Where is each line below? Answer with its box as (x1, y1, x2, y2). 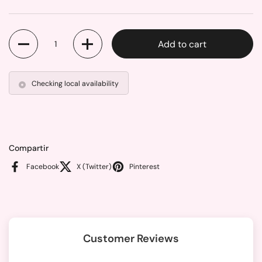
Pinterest (129, 161, 160, 171)
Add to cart (158, 37, 207, 50)
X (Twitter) (77, 161, 112, 171)
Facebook (26, 161, 59, 171)
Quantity (9, 30, 38, 39)
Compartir (9, 143, 49, 153)
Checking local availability (32, 79, 119, 88)
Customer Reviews (83, 231, 179, 246)
